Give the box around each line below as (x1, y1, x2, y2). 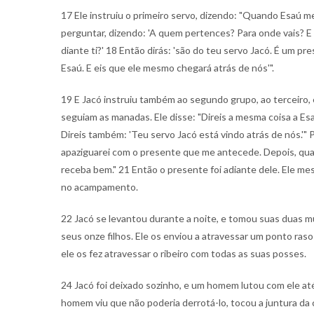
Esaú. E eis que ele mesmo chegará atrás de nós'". (61, 62, 274, 74)
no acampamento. (61, 181, 138, 193)
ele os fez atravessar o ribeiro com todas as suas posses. (61, 247, 306, 259)
